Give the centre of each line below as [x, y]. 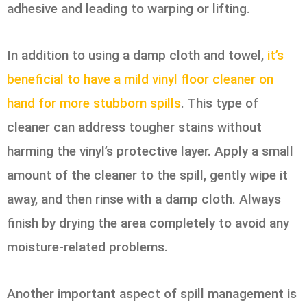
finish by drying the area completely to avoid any [148, 223]
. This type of [220, 103]
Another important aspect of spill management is [152, 294]
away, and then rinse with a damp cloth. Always [144, 199]
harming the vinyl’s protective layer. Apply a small [150, 151]
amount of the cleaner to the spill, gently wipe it [147, 175]
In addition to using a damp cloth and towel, [135, 55]
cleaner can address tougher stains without [134, 127]
